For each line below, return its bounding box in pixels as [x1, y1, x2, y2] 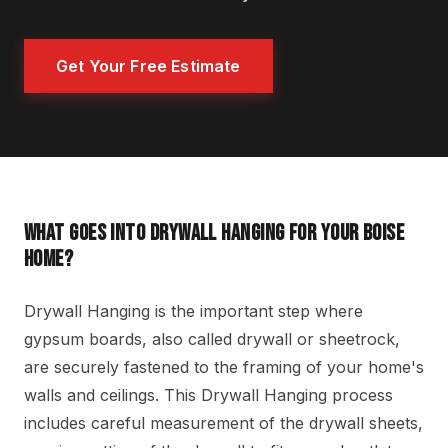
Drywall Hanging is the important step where [24, 301, 363, 322]
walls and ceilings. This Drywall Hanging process [24, 385, 393, 406]
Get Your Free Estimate [56, 55, 241, 76]
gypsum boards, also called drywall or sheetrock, [24, 329, 400, 350]
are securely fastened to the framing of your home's [24, 357, 424, 378]
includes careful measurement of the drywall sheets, [24, 413, 423, 434]
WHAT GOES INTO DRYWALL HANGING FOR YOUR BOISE [24, 220, 405, 248]
